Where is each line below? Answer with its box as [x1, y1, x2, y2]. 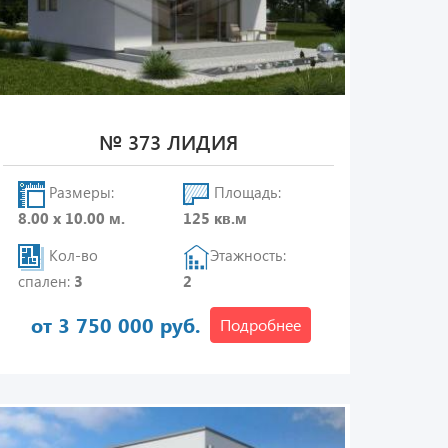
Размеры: [44, 182, 114, 203]
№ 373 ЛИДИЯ [98, 128, 238, 155]
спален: [17, 271, 74, 291]
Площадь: [210, 182, 282, 203]
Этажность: [210, 245, 287, 266]
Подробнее [220, 314, 302, 335]
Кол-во [44, 245, 98, 266]
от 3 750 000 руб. [31, 311, 201, 338]
